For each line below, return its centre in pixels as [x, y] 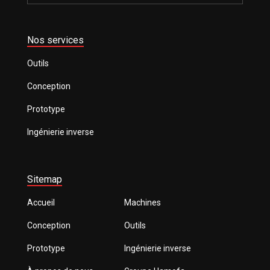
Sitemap [44, 180]
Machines [143, 203]
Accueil [41, 203]
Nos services [55, 40]
